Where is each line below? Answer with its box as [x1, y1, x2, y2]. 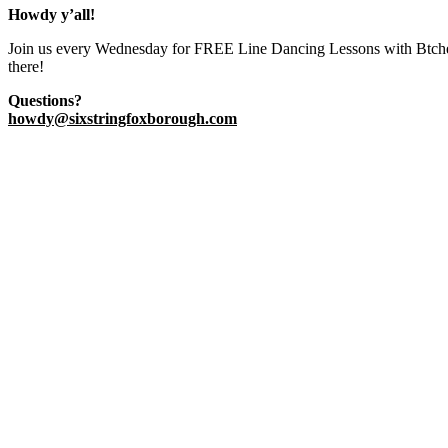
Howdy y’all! [8, 5, 99, 23]
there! [8, 57, 44, 75]
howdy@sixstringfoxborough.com [8, 109, 237, 127]
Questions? [8, 91, 90, 109]
